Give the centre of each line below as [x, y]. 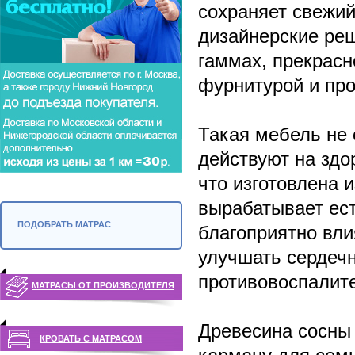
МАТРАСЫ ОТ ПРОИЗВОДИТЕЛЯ [103, 285]
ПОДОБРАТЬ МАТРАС [64, 224]
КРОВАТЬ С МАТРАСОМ [91, 338]
